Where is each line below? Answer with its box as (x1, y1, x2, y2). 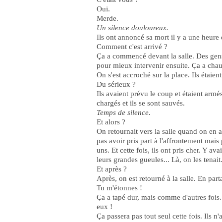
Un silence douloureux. (97, 24, 168, 32)
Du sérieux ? (97, 80, 136, 88)
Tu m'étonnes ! (97, 184, 142, 192)
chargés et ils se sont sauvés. (97, 99, 185, 107)
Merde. (97, 14, 118, 22)
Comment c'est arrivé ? (97, 43, 167, 51)
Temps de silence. (97, 109, 151, 116)
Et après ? (97, 165, 127, 173)
